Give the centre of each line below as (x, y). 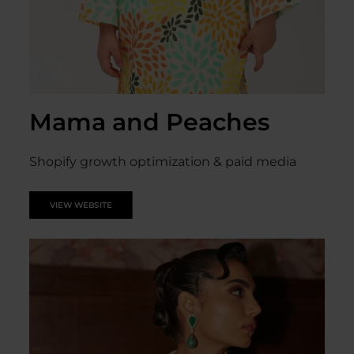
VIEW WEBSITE (81, 205)
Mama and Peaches (149, 122)
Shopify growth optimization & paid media (163, 162)
